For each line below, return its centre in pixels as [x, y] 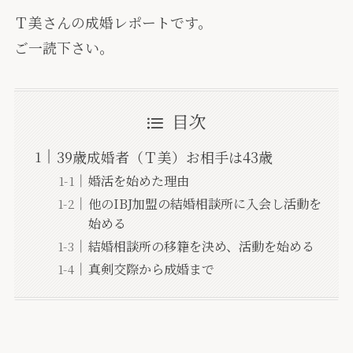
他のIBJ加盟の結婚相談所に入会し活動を [204, 204]
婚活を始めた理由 [138, 181]
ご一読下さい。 [63, 48]
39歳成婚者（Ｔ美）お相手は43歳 [164, 157]
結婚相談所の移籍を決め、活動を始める [201, 246]
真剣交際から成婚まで [151, 269]
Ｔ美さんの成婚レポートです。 [113, 22]
